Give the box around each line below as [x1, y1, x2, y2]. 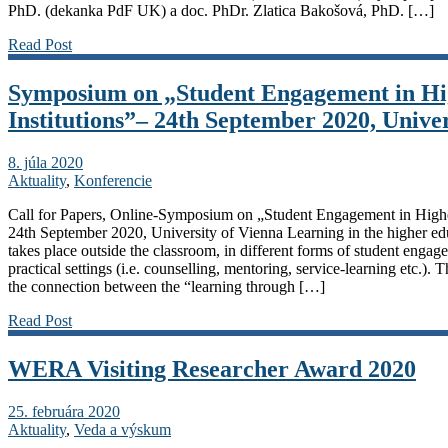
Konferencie [74, 171, 152, 189]
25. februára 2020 [8, 402, 120, 420]
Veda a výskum [74, 420, 171, 438]
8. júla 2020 [8, 153, 83, 171]
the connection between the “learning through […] [8, 277, 325, 295]
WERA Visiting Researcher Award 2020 [8, 355, 416, 382]
